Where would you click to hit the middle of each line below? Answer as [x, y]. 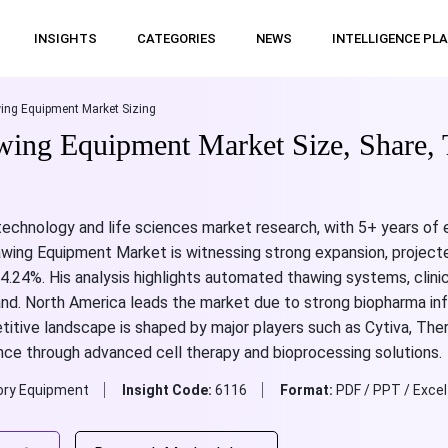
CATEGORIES [176, 38]
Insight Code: [168, 390]
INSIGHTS [65, 38]
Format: [307, 390]
